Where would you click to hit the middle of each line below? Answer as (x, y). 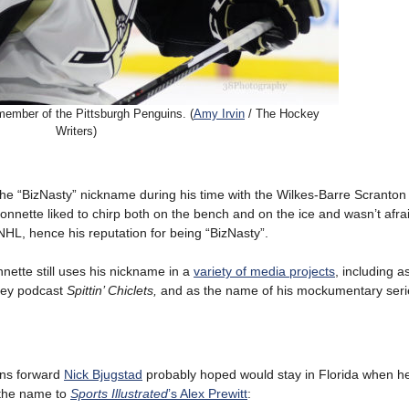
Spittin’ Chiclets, (112, 290)
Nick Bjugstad (103, 374)
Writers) (76, 131)
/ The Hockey (282, 114)
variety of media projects (264, 271)
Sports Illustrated (119, 393)
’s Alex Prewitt (208, 393)
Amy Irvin (219, 114)
